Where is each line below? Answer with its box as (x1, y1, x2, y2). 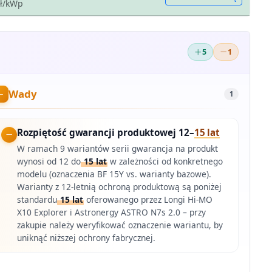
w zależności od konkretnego (107, 155, 223, 167)
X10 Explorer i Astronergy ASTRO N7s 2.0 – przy (17, 206, 206, 218)
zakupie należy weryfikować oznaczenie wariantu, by (17, 219, 223, 231)
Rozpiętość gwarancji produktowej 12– (17, 126, 194, 139)
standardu (17, 193, 58, 205)
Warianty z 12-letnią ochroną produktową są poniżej (17, 180, 222, 192)
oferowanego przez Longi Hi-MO (84, 193, 213, 205)
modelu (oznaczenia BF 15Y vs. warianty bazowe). (17, 168, 212, 180)
